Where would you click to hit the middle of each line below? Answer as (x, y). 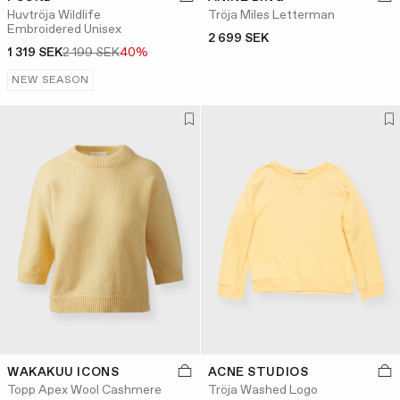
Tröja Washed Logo (262, 390)
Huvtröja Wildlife (54, 15)
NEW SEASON (51, 80)
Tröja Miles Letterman (271, 15)
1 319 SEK (35, 52)
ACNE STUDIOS (258, 372)
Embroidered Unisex (64, 29)
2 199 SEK (91, 52)
